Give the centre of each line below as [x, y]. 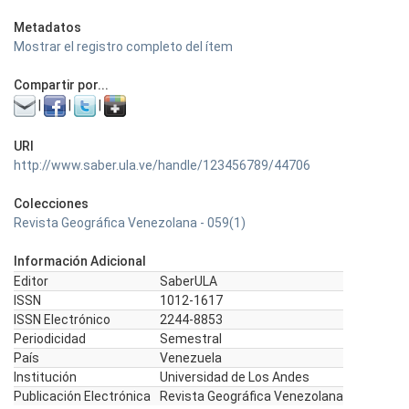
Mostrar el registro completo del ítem [123, 47]
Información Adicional [80, 261]
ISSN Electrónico [62, 320]
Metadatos [47, 27]
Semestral [191, 339]
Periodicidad [50, 339]
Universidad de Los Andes [235, 377]
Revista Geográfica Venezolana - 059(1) [130, 223]
